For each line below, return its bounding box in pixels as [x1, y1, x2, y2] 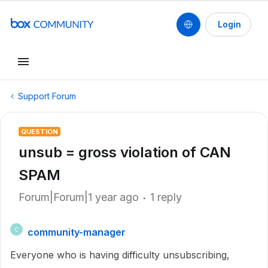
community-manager [28, 226, 126, 238]
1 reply [150, 191, 182, 203]
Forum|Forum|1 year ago [19, 191, 139, 203]
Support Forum [18, 91, 76, 101]
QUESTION [21, 127, 58, 136]
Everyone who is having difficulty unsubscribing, [10, 249, 230, 261]
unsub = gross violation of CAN [19, 144, 231, 161]
